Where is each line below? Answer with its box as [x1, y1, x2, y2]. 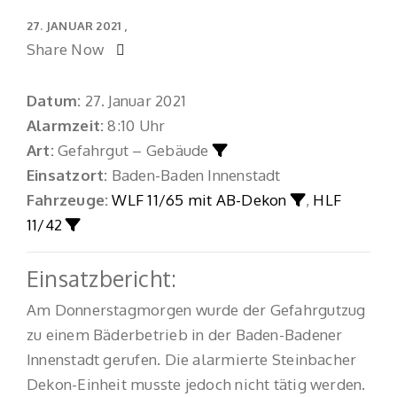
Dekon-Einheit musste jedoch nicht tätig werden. [27, 374, 366, 393]
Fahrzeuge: [27, 190, 109, 209]
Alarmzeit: [27, 115, 105, 135]
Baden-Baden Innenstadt [107, 165, 281, 184]
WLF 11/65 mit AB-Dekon [112, 190, 287, 209]
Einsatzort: [27, 165, 108, 184]
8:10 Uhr [104, 115, 166, 135]
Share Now [27, 39, 105, 58]
